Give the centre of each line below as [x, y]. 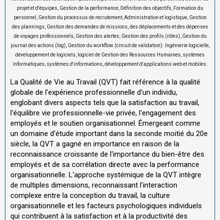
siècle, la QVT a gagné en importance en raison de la [95, 144]
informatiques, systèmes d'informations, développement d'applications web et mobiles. [110, 64]
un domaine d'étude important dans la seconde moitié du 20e [109, 134]
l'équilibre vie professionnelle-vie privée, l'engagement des [103, 113]
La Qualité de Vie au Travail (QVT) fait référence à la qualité [105, 82]
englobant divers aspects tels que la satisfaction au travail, [105, 103]
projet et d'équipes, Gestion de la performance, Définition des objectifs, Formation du [110, 8]
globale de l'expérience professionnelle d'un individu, [94, 92]
